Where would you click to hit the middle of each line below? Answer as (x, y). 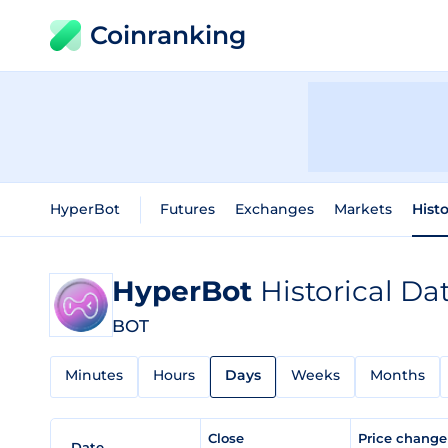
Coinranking (168, 35)
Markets (363, 209)
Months (397, 375)
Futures (187, 209)
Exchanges (274, 209)
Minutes (94, 375)
